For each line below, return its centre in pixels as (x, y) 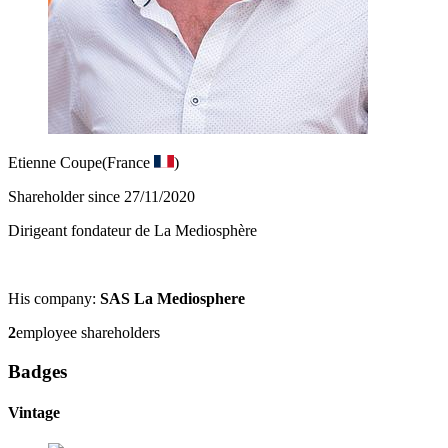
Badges (37, 371)
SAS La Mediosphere (172, 298)
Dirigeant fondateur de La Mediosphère (132, 230)
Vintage (34, 412)
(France (128, 162)
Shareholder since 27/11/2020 (101, 196)
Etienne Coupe (55, 162)
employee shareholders (88, 332)
